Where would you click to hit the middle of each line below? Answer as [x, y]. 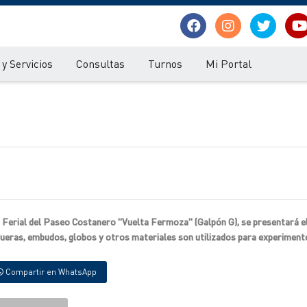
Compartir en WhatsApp [50, 272]
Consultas [100, 63]
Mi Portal [229, 63]
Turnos [165, 63]
